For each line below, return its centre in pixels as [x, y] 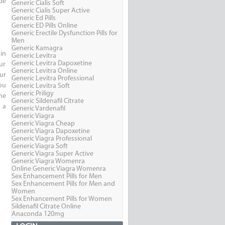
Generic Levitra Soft [40, 86]
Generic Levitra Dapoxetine [51, 64]
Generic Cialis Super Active [50, 11]
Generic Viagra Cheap [43, 124]
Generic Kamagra [37, 49]
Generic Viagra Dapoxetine [50, 132]
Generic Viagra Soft [39, 147]
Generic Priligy [32, 94]
